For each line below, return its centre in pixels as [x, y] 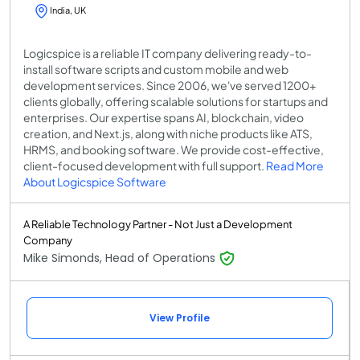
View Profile [180, 317]
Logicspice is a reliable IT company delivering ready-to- [168, 53]
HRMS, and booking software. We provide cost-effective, [174, 149]
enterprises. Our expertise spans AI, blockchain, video [164, 117]
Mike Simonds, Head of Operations [121, 258]
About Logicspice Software [95, 181]
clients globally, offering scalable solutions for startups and [176, 101]
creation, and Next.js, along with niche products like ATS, [168, 133]
